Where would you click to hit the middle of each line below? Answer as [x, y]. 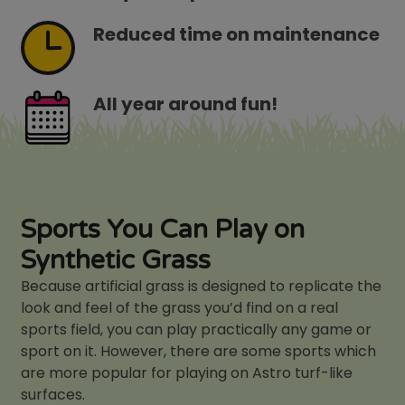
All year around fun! [186, 104]
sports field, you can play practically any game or [197, 330]
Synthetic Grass [116, 261]
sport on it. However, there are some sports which [199, 352]
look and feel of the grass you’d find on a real [180, 308]
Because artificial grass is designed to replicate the [202, 287]
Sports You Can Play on [163, 230]
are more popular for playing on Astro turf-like [187, 373]
